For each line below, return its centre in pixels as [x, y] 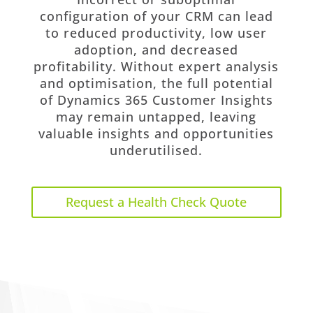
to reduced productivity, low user [156, 32]
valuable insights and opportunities [156, 133]
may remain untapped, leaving [156, 116]
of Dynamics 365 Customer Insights [156, 100]
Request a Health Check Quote [156, 202]
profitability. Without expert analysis [156, 66]
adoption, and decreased [156, 49]
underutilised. [156, 150]
